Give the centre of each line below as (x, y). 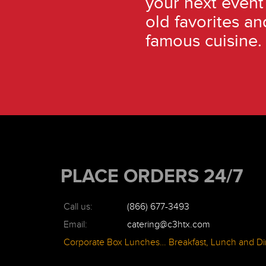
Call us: (78, 207)
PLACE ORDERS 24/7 (152, 176)
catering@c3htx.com (169, 225)
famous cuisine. (203, 40)
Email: (75, 225)
